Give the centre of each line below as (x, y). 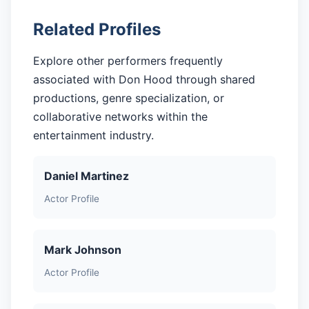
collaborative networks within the (120, 117)
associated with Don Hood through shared (144, 80)
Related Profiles (97, 30)
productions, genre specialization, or (129, 98)
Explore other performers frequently (128, 61)
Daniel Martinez (87, 176)
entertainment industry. (93, 136)
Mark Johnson (83, 249)
